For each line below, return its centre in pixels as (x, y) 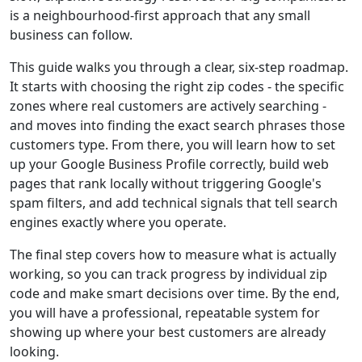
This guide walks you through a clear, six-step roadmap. (179, 67)
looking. (34, 351)
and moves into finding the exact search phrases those (177, 125)
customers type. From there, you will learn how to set (173, 145)
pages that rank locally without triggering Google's (166, 183)
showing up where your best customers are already (168, 332)
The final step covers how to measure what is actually (173, 255)
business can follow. (71, 35)
